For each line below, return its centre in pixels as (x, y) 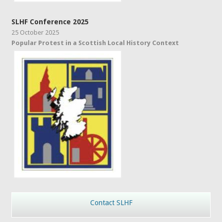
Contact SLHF (111, 203)
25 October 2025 (35, 33)
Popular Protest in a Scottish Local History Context (95, 43)
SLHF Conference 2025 (50, 22)
